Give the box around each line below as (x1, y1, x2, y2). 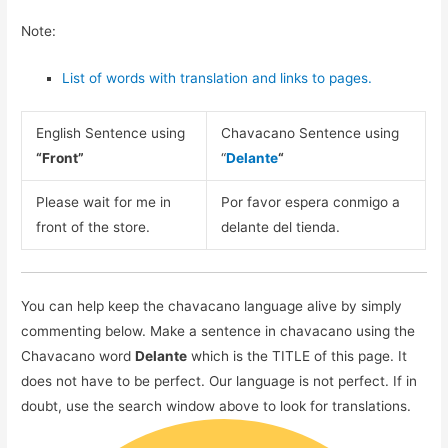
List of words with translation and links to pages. (62, 69, 373, 86)
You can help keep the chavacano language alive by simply (21, 297, 403, 314)
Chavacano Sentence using (220, 125, 399, 142)
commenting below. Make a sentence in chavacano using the (21, 322, 416, 339)
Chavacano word (21, 347, 136, 364)
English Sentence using (35, 125, 185, 142)
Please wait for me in (35, 194, 171, 211)
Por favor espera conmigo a (220, 194, 400, 211)
